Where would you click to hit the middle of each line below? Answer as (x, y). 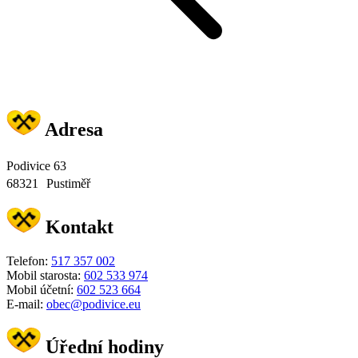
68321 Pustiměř (48, 183)
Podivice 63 (40, 165)
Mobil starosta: (45, 275)
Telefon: (29, 261)
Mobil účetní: (42, 289)
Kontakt (77, 227)
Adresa (72, 129)
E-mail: (26, 304)
